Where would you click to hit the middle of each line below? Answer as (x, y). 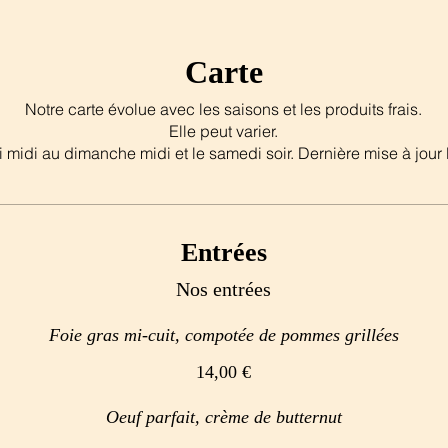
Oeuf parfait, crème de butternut (223, 417)
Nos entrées (223, 289)
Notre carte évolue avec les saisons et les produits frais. (223, 109)
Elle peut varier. (223, 131)
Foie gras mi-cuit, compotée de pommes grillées (223, 335)
